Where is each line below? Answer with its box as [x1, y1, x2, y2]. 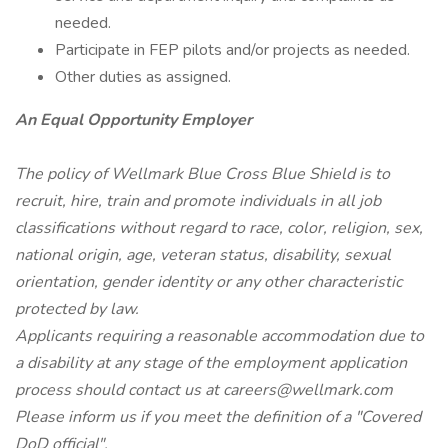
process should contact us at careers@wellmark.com [15, 379, 393, 401]
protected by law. [15, 298, 139, 320]
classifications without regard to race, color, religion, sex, [15, 217, 423, 239]
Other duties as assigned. [55, 66, 231, 88]
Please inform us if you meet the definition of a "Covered [15, 406, 421, 428]
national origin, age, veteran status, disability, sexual [15, 244, 391, 266]
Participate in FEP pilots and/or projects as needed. [55, 39, 410, 61]
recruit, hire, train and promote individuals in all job [15, 190, 381, 212]
